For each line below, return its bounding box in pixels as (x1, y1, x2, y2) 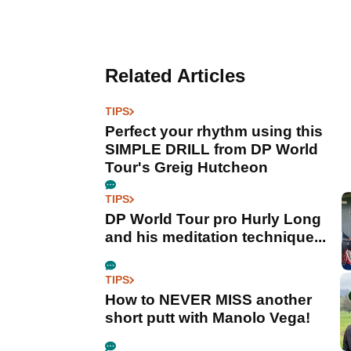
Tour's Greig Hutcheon (105, 159, 268, 176)
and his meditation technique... (105, 229, 326, 246)
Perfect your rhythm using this (105, 123, 323, 140)
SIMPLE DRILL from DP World (105, 141, 318, 158)
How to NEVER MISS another (105, 291, 312, 309)
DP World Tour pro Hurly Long (105, 211, 321, 228)
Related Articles (105, 65, 245, 87)
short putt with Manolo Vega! (105, 309, 310, 327)
